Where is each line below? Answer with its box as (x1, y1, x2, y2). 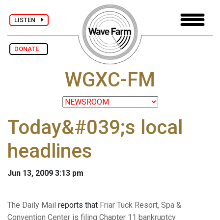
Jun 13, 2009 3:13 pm (7, 168, 83, 178)
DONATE (14, 45, 43, 53)
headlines (7, 139, 92, 163)
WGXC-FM (65, 68, 155, 92)
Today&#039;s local (7, 116, 183, 139)
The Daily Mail (7, 200, 56, 210)
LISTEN (14, 16, 41, 24)
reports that (56, 200, 100, 210)
